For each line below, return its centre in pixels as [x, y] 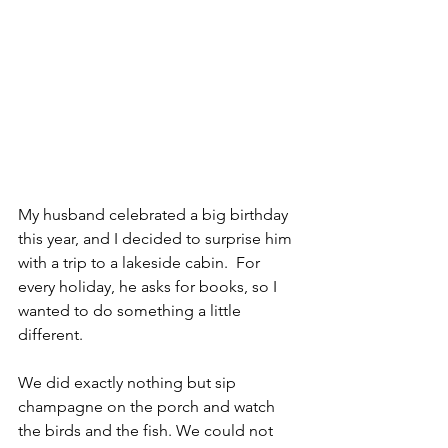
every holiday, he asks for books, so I [149, 287]
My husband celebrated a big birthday [155, 215]
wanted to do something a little [131, 311]
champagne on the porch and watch [148, 407]
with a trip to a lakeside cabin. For [141, 263]
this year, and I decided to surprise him [157, 239]
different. [54, 335]
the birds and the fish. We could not [147, 431]
